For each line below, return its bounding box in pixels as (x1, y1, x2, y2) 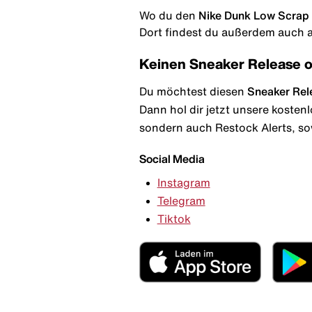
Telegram (157, 195, 205, 207)
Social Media (139, 153, 205, 164)
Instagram (157, 177, 210, 189)
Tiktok (157, 213, 191, 225)
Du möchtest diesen (139, 85, 247, 97)
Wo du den (139, 9, 196, 21)
